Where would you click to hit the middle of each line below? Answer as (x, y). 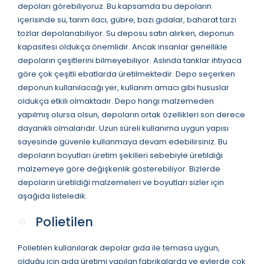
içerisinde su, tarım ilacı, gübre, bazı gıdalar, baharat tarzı (127, 19)
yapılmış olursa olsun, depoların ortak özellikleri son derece (131, 114)
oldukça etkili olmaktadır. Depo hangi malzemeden (116, 101)
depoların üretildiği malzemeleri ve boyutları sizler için (121, 182)
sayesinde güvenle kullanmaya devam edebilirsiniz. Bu (123, 141)
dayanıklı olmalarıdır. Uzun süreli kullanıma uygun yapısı (123, 128)
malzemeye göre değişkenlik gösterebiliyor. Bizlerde (119, 169)
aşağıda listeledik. (52, 196)
